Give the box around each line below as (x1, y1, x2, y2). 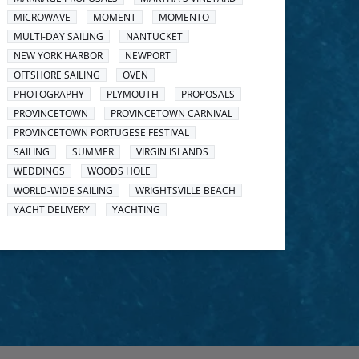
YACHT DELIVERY (14, 203, 91, 216)
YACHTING (112, 203, 161, 216)
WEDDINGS (14, 164, 66, 178)
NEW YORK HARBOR (14, 49, 103, 63)
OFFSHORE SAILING (14, 68, 101, 82)
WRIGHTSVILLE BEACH (135, 184, 236, 197)
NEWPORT (125, 49, 171, 63)
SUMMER (72, 145, 115, 159)
